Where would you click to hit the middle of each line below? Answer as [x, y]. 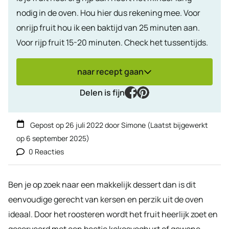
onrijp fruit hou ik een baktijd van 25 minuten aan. [108, 27]
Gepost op [47, 125]
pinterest [166, 92]
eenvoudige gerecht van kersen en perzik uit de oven [106, 199]
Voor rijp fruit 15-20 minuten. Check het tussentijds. [112, 42]
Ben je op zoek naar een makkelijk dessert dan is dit [102, 184]
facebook [154, 92]
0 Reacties [46, 151]
